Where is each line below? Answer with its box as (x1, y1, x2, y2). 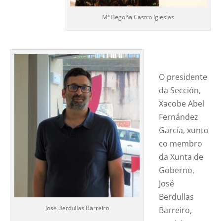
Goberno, (159, 164, 195, 176)
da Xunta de (159, 151, 204, 162)
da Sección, (159, 84, 201, 96)
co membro (159, 138, 203, 149)
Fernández (159, 111, 199, 122)
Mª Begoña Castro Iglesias (102, 13, 175, 22)
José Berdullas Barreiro (45, 203, 109, 212)
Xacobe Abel (159, 98, 205, 109)
